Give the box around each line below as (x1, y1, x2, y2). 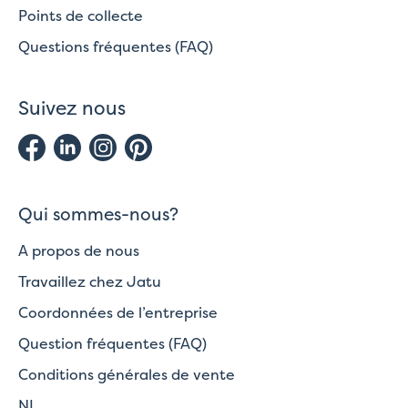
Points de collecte (18, 5, 143, 25)
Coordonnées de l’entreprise (18, 301, 218, 322)
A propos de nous (18, 240, 139, 260)
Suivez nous (18, 94, 126, 121)
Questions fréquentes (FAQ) (18, 36, 213, 56)
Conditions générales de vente (18, 363, 235, 384)
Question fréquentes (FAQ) (18, 332, 207, 353)
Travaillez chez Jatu (18, 270, 161, 291)
